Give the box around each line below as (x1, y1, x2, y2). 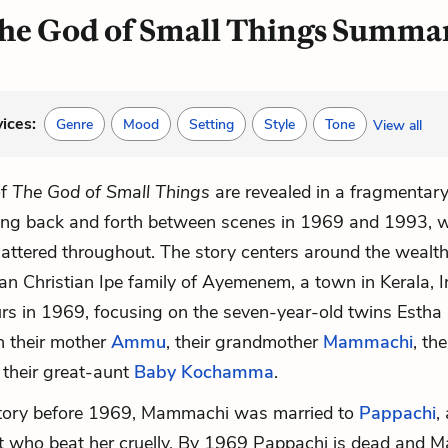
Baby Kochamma (134, 360, 274, 384)
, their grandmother (166, 330, 323, 354)
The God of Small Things (12, 180, 210, 204)
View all (373, 116, 422, 135)
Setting (189, 115, 234, 134)
